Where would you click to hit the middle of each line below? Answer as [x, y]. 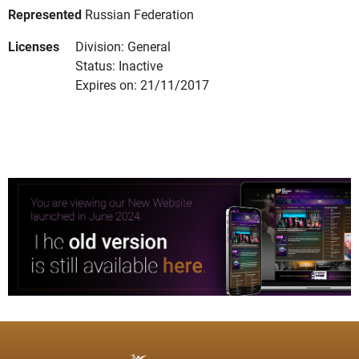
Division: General [123, 46]
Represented [45, 14]
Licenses [34, 46]
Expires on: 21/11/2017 [142, 85]
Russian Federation [139, 14]
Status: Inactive [119, 66]
